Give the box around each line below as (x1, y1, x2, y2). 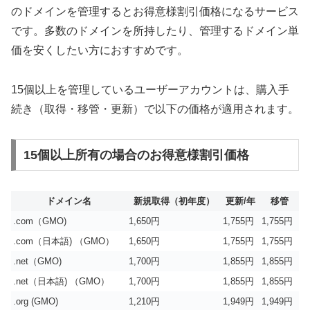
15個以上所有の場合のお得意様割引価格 (23, 147, 249, 162)
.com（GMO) (13, 215, 66, 226)
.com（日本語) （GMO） (13, 235, 114, 246)
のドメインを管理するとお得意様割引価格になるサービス (11, 6, 299, 18)
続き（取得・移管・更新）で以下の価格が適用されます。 (11, 103, 299, 116)
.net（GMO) (13, 255, 62, 266)
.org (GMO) (13, 295, 58, 307)
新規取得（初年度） (133, 195, 215, 206)
